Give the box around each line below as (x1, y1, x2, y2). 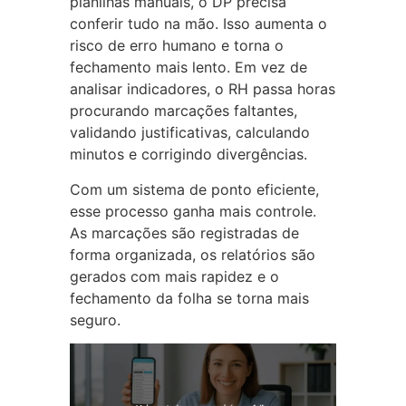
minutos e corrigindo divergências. (69, 145, 307, 164)
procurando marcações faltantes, (69, 101, 297, 121)
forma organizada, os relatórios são (69, 245, 315, 264)
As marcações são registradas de (69, 223, 299, 242)
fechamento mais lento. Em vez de (69, 58, 307, 77)
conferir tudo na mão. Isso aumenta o (69, 14, 327, 34)
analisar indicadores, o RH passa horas (69, 80, 335, 99)
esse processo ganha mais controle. (69, 201, 316, 220)
